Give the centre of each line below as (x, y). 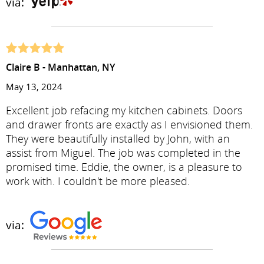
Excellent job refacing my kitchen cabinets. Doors (124, 110)
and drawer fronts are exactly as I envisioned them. (129, 124)
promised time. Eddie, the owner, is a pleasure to (124, 167)
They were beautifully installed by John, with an (118, 138)
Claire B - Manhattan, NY (60, 67)
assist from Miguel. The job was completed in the (123, 153)
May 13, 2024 (34, 87)
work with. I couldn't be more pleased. (98, 181)
